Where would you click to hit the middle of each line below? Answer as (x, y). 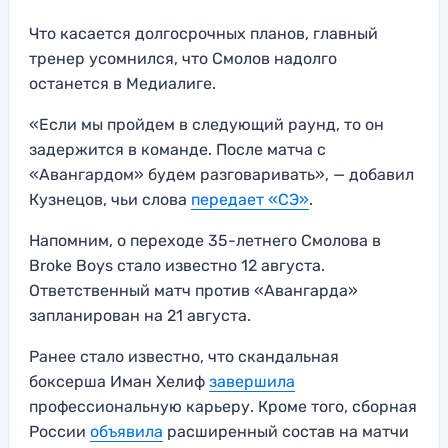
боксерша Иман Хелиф (119, 382)
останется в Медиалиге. (122, 84)
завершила (252, 382)
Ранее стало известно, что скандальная (184, 357)
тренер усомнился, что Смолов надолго (183, 59)
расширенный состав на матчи (286, 432)
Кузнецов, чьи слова (110, 200)
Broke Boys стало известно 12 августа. (177, 266)
